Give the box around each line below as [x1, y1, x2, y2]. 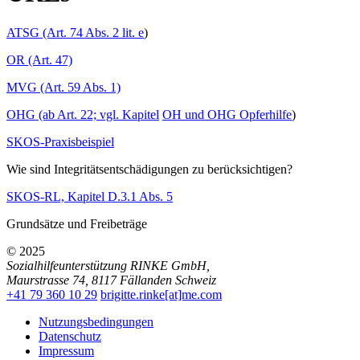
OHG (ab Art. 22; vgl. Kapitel [6, 107, 159, 121]
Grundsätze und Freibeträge [6, 216, 150, 231]
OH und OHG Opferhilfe [162, 107, 292, 121]
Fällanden [120, 272, 172, 287]
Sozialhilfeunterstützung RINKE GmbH [6, 258, 207, 272]
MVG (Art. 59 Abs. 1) [6, 80, 121, 94]
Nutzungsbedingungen [39, 314, 153, 329]
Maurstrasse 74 [6, 272, 85, 287]
